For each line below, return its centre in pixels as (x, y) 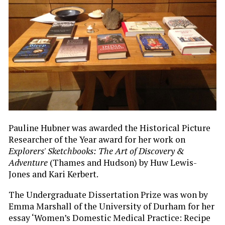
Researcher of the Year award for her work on (97, 140)
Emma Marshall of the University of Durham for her (111, 206)
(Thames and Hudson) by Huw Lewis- (122, 163)
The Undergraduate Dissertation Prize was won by (108, 194)
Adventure (28, 163)
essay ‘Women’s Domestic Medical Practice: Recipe (109, 217)
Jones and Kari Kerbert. (53, 174)
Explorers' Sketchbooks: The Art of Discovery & (96, 151)
